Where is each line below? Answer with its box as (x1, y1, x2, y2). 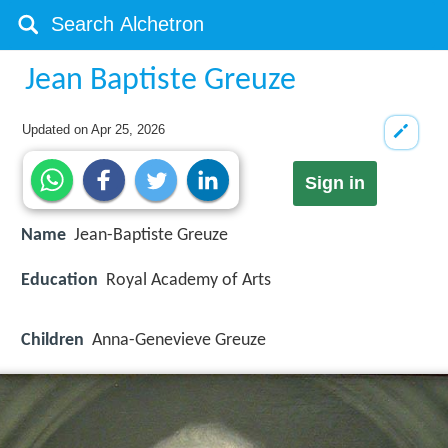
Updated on (22, 122, 92, 137)
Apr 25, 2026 (91, 122, 166, 137)
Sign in (304, 173, 365, 194)
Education (21, 270, 98, 290)
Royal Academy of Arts (106, 270, 271, 290)
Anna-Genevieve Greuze (92, 330, 266, 350)
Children (21, 330, 84, 350)
